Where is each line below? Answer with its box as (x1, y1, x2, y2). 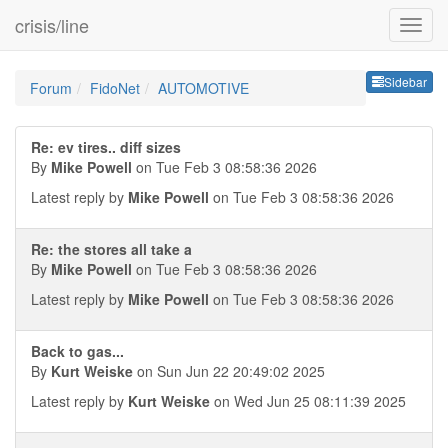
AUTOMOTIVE (158, 78, 249, 98)
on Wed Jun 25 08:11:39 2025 (210, 391, 406, 411)
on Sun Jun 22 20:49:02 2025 (133, 361, 325, 381)
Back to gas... (31, 341, 124, 361)
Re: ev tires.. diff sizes (31, 137, 181, 157)
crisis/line (15, 12, 89, 38)
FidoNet (90, 78, 140, 98)
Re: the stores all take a (31, 239, 192, 259)
